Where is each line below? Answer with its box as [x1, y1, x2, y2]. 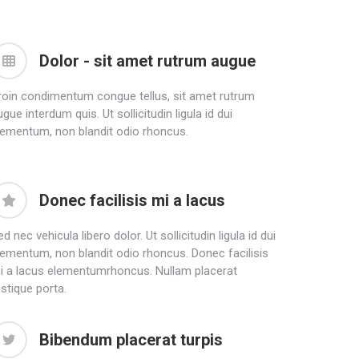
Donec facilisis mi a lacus [38, 190, 225, 210]
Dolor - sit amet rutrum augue [38, 50, 256, 71]
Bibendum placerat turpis [38, 329, 223, 349]
